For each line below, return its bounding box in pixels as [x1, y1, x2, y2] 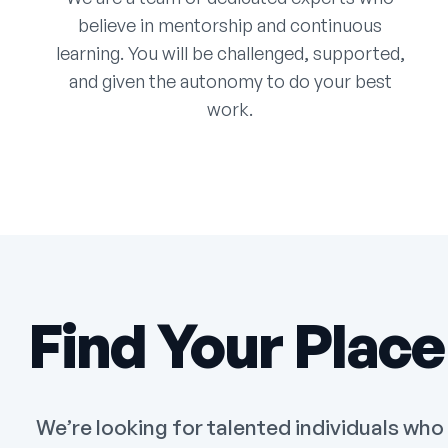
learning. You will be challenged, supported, [55, 42, 405, 65]
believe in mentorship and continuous [78, 14, 382, 37]
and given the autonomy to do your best [68, 70, 392, 93]
